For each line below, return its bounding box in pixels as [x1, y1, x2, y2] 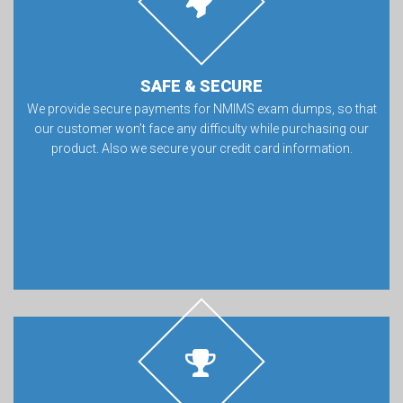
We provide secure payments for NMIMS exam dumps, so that [26, 102, 377, 116]
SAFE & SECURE [140, 76, 263, 95]
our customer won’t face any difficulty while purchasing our [34, 121, 369, 136]
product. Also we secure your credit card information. [50, 141, 353, 156]
